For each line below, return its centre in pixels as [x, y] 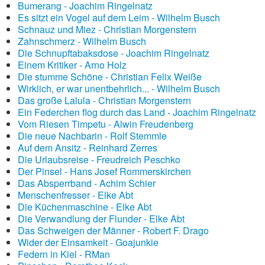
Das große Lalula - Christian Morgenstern [104, 100]
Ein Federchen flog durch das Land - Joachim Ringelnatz [137, 112]
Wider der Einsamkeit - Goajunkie [88, 242]
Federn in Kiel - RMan [64, 254]
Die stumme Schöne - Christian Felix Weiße [110, 77]
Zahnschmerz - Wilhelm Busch [82, 41]
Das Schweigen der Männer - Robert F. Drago [113, 230]
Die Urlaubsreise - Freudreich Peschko [99, 159]
